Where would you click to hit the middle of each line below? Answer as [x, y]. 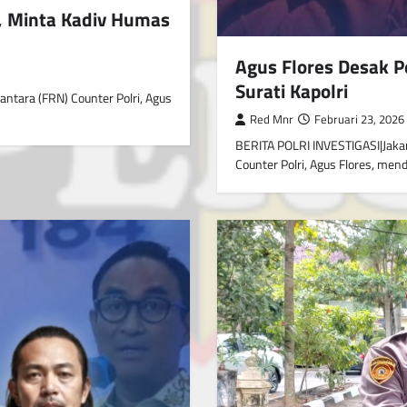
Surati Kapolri [292, 90]
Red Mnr [272, 119]
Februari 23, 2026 [359, 119]
